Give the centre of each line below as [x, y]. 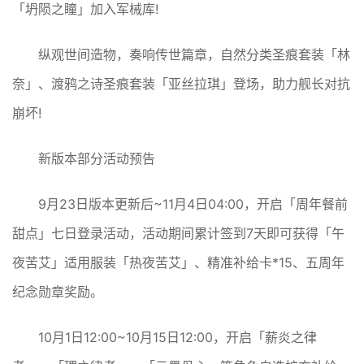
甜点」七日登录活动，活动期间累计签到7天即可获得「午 [178, 233]
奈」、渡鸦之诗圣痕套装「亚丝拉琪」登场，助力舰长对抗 [181, 83]
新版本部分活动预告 [97, 158]
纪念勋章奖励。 [58, 291]
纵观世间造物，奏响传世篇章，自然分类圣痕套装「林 [194, 54]
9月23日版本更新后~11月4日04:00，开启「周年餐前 [193, 204]
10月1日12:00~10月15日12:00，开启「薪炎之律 [178, 337]
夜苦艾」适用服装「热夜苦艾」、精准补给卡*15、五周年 [178, 262]
